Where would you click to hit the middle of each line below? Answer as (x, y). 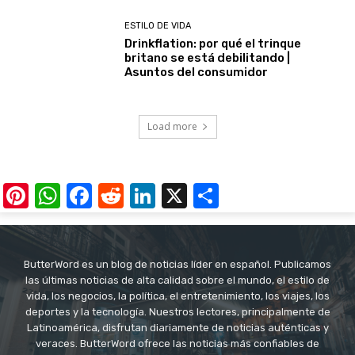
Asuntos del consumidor (197, 73)
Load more (172, 126)
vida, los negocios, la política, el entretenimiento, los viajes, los (177, 296)
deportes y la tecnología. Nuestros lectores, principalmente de (177, 311)
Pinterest (73, 195)
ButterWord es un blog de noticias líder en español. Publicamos (177, 264)
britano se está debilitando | (208, 58)
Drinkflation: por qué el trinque (213, 44)
